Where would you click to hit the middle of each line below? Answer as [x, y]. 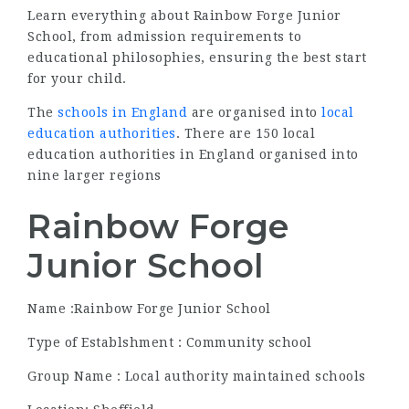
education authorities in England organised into [193, 154]
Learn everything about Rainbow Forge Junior [184, 16]
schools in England [122, 112]
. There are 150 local [245, 133]
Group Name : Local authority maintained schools [197, 376]
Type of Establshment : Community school [170, 342]
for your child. [77, 79]
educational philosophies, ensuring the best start [197, 58]
